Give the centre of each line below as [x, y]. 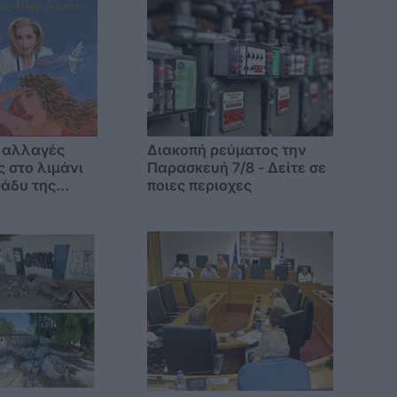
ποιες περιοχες [200, 185]
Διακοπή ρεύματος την [227, 150]
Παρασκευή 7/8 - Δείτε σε [237, 167]
